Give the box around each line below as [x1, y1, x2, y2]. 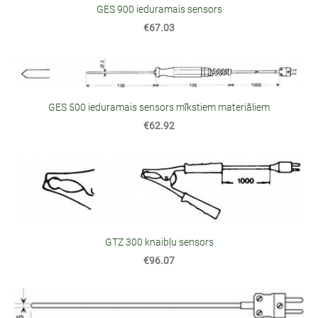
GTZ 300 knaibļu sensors [104, 236, 214, 249]
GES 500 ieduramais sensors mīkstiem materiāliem [48, 102, 270, 114]
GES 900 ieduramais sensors [96, 4, 222, 16]
